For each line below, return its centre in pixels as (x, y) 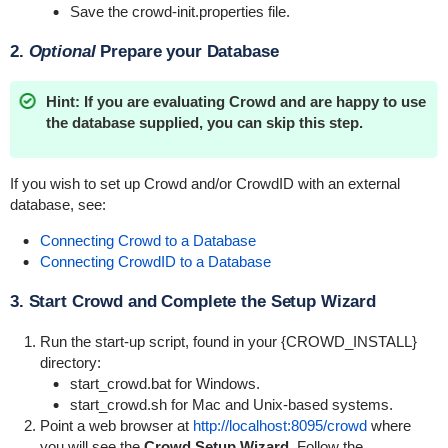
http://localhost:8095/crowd (279, 425)
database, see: (57, 204)
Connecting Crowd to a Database (147, 240)
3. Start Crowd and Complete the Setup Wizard (193, 301)
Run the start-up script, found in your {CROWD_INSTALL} (228, 341)
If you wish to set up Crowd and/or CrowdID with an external (204, 183)
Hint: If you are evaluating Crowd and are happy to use (235, 101)
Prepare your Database (187, 51)
